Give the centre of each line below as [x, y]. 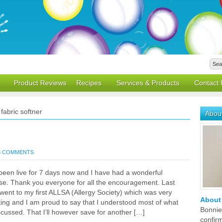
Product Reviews [40, 83]
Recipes [89, 83]
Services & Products [148, 83]
